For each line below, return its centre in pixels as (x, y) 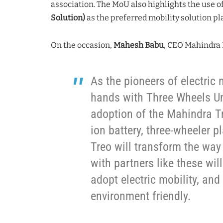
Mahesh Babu (139, 45)
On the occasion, (82, 45)
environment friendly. (141, 196)
